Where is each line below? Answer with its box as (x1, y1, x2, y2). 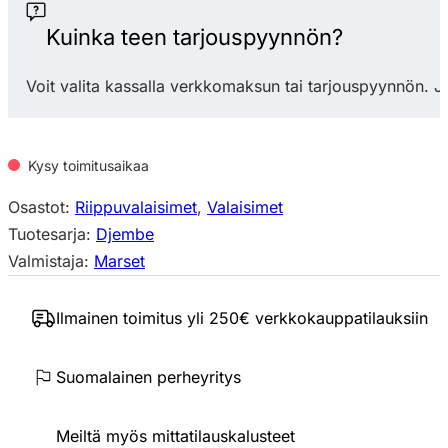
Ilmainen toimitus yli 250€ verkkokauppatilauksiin (55, 308, 428, 328)
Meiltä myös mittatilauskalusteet (55, 426, 295, 446)
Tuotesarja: (8, 223, 96, 244)
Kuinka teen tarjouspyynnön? (46, 24, 344, 51)
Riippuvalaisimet (75, 196, 197, 217)
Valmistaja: (8, 250, 94, 271)
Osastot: (8, 196, 75, 217)
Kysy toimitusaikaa (28, 156, 149, 174)
